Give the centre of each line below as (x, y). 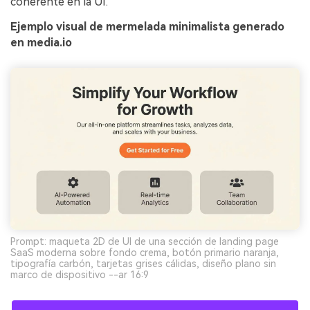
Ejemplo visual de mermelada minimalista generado (147, 26)
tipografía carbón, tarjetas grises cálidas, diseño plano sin (143, 264)
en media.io (41, 42)
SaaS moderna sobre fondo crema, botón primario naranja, (145, 253)
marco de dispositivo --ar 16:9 (80, 275)
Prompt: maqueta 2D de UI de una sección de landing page (145, 242)
